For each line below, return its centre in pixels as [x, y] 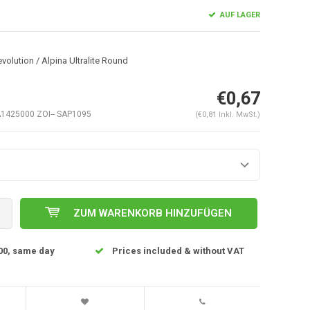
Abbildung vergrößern [98, 192]
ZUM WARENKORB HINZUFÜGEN [153, 213]
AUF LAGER [239, 15]
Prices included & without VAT [178, 250]
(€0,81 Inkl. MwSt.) [227, 114]
